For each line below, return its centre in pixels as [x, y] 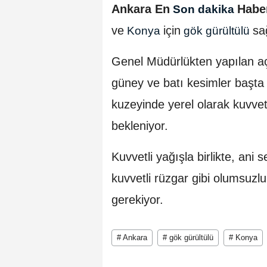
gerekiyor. [137, 200]
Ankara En [141, 9]
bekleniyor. [140, 126]
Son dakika [204, 10]
